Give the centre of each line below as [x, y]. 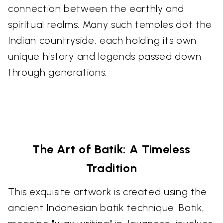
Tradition [111, 168]
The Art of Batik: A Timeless [111, 149]
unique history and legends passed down [105, 56]
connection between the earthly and [96, 8]
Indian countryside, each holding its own [102, 40]
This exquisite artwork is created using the [108, 191]
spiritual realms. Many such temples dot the [110, 24]
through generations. [57, 72]
